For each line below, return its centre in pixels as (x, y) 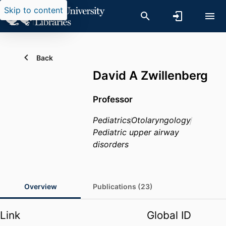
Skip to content (34, 10)
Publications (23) (123, 187)
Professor (113, 99)
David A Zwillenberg (150, 75)
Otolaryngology (161, 120)
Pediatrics (112, 120)
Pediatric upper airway (136, 132)
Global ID (169, 215)
